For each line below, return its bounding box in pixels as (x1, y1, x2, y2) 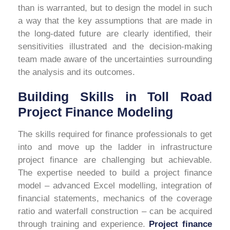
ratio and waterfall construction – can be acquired (18, 206, 212, 217)
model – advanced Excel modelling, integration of (18, 181, 212, 191)
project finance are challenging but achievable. (18, 155, 212, 165)
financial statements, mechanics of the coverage (18, 194, 212, 204)
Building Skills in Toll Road (18, 89, 212, 104)
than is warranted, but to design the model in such (18, 3, 212, 13)
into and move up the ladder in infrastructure (18, 142, 212, 152)
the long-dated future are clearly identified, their (18, 29, 212, 39)
